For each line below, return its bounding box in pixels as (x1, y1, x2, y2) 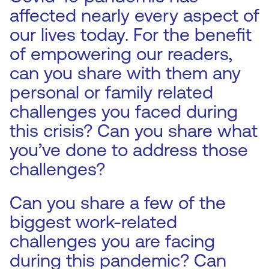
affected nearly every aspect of (10, 5, 259, 26)
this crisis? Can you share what (10, 120, 258, 141)
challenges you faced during (10, 101, 238, 122)
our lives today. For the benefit (10, 24, 252, 45)
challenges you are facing (10, 231, 215, 252)
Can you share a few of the (10, 192, 226, 213)
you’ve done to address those (10, 139, 248, 160)
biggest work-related (10, 211, 177, 232)
